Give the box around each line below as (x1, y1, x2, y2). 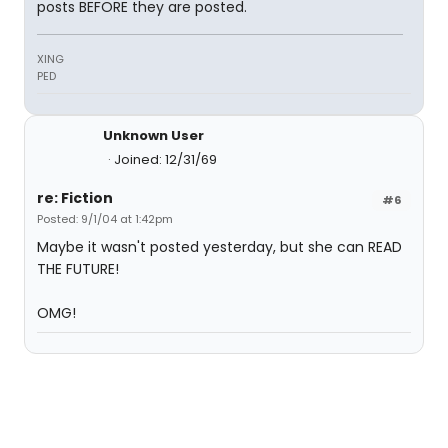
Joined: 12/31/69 (114, 150, 217, 170)
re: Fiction (37, 188, 113, 209)
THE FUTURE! (37, 259, 119, 280)
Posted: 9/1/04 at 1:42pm (37, 211, 173, 228)
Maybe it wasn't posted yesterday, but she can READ (37, 237, 402, 258)
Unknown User (103, 126, 204, 146)
